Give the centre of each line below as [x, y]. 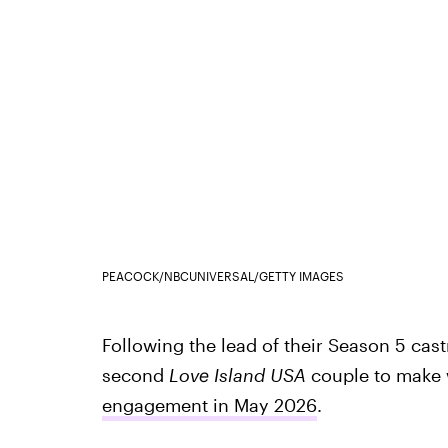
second [135, 375]
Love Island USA [237, 375]
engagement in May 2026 [209, 405]
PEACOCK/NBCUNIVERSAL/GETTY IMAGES [222, 276]
